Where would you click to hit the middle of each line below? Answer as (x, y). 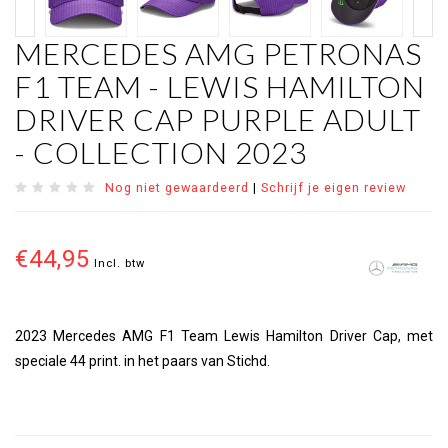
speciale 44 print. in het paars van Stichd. (142, 361)
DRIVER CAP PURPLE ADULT (218, 119)
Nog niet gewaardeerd (177, 188)
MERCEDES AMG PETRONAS (218, 53)
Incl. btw (119, 264)
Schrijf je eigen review (333, 188)
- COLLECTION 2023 (161, 152)
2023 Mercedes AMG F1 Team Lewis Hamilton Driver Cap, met (224, 336)
